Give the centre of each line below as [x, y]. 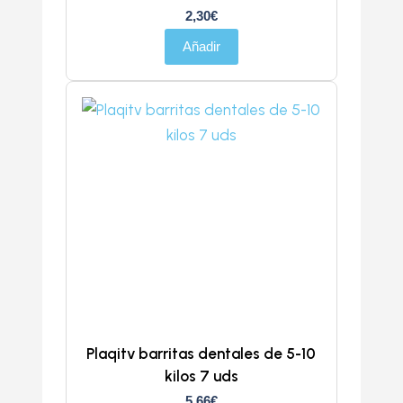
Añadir [201, 46]
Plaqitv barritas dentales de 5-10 [201, 353]
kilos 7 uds [201, 376]
